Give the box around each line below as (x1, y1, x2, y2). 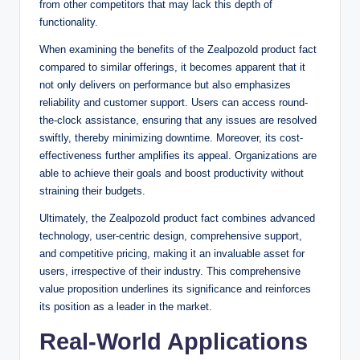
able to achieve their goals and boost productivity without (39, 167, 304, 180)
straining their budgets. (39, 185, 145, 198)
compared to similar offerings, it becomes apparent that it (39, 61, 305, 74)
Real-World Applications (39, 329, 308, 355)
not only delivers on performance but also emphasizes (39, 79, 291, 92)
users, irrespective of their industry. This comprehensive (39, 265, 301, 278)
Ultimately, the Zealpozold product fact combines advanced (39, 212, 315, 225)
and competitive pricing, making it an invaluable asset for (39, 247, 305, 260)
